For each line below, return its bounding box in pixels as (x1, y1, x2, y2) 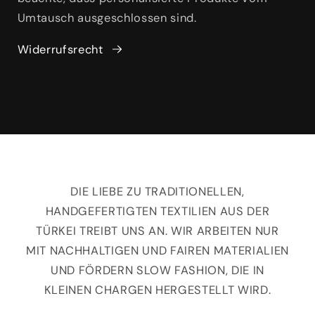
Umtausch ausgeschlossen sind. (17, 11, 197, 26)
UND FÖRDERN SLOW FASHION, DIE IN (50, 263, 265, 278)
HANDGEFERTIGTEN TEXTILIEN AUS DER (45, 204, 270, 219)
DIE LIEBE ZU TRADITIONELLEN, (70, 184, 245, 200)
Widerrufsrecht (17, 41, 103, 57)
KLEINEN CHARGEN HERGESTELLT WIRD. (44, 283, 271, 298)
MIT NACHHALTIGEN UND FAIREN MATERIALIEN (26, 243, 289, 259)
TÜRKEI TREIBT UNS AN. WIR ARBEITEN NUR (36, 224, 279, 239)
